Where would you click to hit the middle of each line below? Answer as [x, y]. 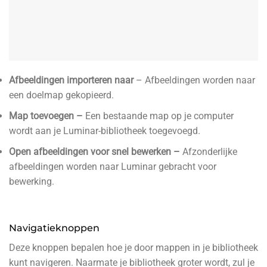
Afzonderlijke [210, 151]
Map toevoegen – [47, 116]
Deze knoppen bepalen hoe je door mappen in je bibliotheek [133, 248]
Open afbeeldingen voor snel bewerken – [96, 151]
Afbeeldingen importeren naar [72, 80]
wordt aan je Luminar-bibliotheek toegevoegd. [105, 131]
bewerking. [32, 181]
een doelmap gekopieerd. [61, 95]
